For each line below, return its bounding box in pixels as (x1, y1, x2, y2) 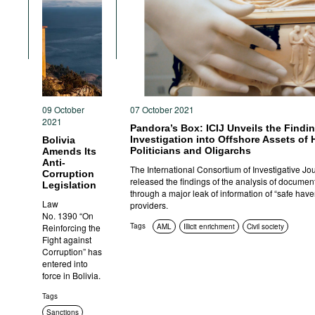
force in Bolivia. (42, 269, 101, 281)
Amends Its (42, 146, 96, 157)
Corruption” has (42, 245, 102, 257)
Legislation (42, 179, 96, 191)
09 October (42, 103, 84, 115)
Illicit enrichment (184, 221, 235, 231)
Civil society (247, 221, 284, 231)
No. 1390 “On (42, 210, 94, 221)
